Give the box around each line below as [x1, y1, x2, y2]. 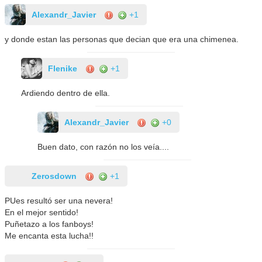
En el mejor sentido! [5, 207, 79, 217]
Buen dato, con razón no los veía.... [37, 142, 170, 151]
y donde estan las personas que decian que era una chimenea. [5, 34, 239, 44]
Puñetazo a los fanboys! [5, 219, 94, 229]
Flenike [48, 63, 78, 73]
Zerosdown [32, 171, 77, 181]
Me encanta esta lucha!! [5, 230, 94, 240]
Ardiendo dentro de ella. [21, 88, 111, 98]
